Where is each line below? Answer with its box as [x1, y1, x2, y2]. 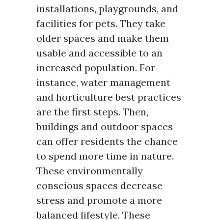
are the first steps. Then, [36, 106, 148, 118]
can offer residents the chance [36, 135, 178, 148]
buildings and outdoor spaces [36, 120, 173, 133]
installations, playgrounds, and [36, 2, 178, 15]
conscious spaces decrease [36, 179, 163, 192]
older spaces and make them [36, 32, 169, 45]
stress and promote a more [36, 194, 162, 207]
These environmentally [36, 165, 143, 177]
